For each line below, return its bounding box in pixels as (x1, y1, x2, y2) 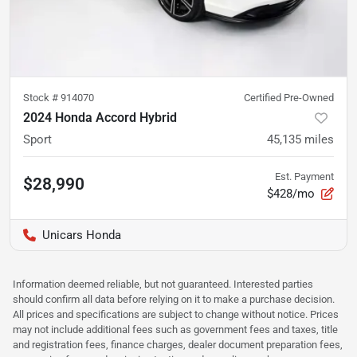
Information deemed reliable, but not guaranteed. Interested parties (13, 277, 313, 290)
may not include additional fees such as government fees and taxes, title (13, 323, 338, 335)
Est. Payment (275, 170, 334, 182)
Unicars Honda (42, 227, 121, 242)
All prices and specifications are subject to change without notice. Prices (13, 308, 339, 320)
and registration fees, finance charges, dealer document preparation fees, (13, 338, 343, 351)
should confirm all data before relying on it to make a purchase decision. (13, 292, 335, 305)
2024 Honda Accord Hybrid (23, 109, 177, 125)
